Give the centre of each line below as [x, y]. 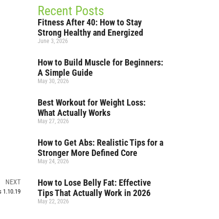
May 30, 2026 [54, 81]
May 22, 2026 [54, 201]
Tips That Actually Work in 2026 [94, 193]
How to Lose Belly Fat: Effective [95, 182]
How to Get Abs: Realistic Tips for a [101, 142]
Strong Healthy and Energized [91, 32]
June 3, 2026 [53, 41]
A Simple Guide [66, 72]
